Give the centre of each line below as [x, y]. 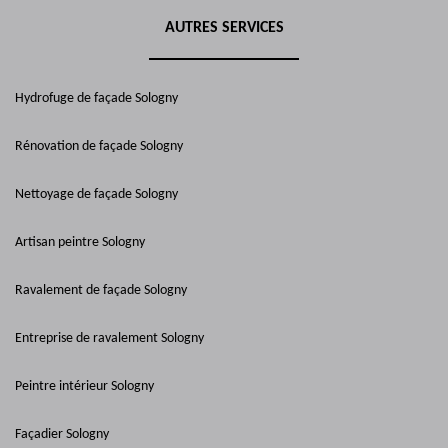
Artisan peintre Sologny [80, 242]
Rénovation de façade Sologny [99, 146]
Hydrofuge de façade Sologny [96, 98]
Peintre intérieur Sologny [84, 386]
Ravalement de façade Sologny [101, 290]
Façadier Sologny [62, 434]
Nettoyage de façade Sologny [96, 194]
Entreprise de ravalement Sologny [109, 338]
